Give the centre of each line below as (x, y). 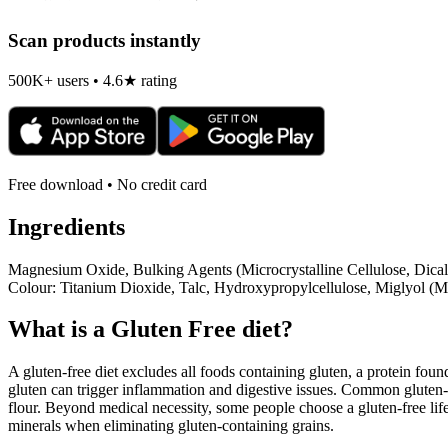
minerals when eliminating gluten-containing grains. (171, 426)
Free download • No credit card (107, 184)
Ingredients (66, 226)
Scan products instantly (104, 41)
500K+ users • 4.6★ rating (92, 80)
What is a (59, 329)
